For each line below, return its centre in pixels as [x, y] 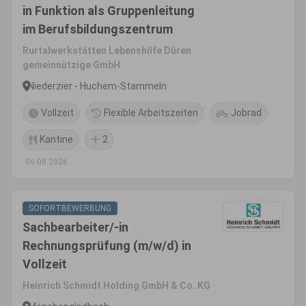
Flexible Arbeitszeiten [151, 113]
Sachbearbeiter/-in [75, 227]
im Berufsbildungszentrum [98, 29]
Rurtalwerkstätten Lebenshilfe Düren [107, 51]
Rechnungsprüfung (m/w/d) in [107, 246]
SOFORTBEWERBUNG [70, 208]
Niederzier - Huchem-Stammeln [97, 86]
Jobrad [246, 113]
